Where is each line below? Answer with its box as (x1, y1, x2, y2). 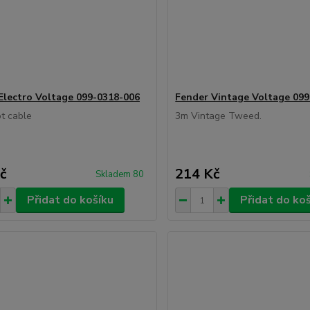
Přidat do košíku (26, 192, 113, 208)
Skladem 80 (95, 168, 147, 181)
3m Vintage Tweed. (175, 109, 262, 122)
